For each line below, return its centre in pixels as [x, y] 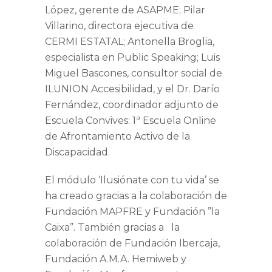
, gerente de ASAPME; [129, 10]
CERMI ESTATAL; [86, 42]
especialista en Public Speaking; [123, 58]
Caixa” [59, 228]
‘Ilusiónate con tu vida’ [151, 180]
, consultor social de [175, 73]
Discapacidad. [77, 152]
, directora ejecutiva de [139, 26]
